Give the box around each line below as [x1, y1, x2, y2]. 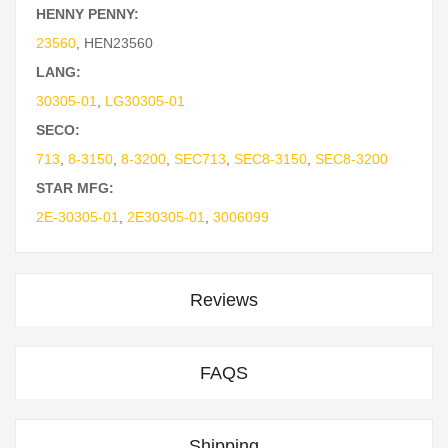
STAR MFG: [36, 180, 114, 197]
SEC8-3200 [315, 151, 388, 168]
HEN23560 [84, 35, 153, 52]
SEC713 [174, 151, 226, 168]
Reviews [190, 290, 258, 311]
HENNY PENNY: [36, 6, 139, 23]
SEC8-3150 [234, 151, 307, 168]
